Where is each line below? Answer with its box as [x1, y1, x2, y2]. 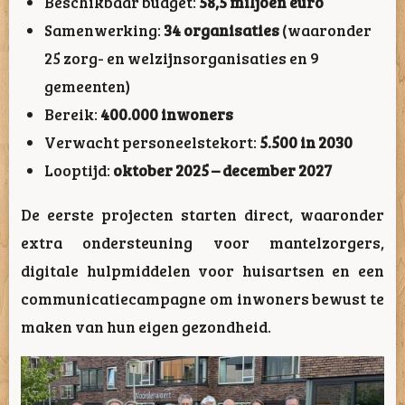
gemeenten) [44, 75, 130, 98]
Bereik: [44, 103, 100, 126]
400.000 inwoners [100, 103, 233, 126]
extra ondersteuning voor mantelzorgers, [21, 231, 384, 253]
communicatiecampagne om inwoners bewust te [21, 287, 384, 309]
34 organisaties [164, 19, 279, 42]
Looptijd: [44, 159, 113, 182]
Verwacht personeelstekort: [44, 131, 259, 154]
